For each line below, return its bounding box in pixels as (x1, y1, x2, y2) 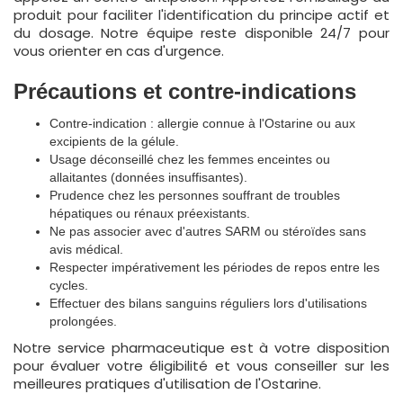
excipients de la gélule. (49, 134, 179, 148)
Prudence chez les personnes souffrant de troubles (49, 188, 340, 202)
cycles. (49, 278, 88, 292)
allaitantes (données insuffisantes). (49, 170, 247, 184)
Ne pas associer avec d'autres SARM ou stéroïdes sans (49, 224, 366, 238)
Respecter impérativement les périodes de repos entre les (49, 260, 380, 274)
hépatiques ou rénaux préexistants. (49, 206, 250, 220)
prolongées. (49, 314, 117, 328)
